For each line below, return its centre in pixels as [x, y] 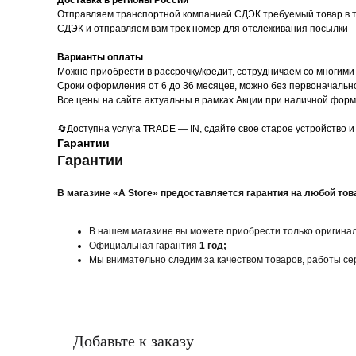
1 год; [213, 246]
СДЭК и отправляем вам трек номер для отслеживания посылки [203, 29]
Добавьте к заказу [133, 341]
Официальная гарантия [144, 246]
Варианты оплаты [100, 57]
